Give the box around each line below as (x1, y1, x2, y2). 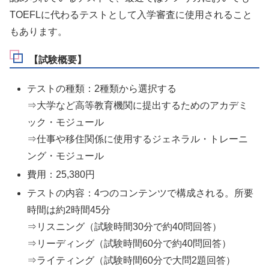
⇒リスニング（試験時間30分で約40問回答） (27, 222, 222, 232)
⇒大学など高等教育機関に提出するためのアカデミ (27, 100, 249, 110)
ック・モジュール (27, 116, 104, 127)
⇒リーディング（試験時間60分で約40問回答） (27, 238, 232, 249)
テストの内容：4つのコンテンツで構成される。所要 (27, 188, 254, 199)
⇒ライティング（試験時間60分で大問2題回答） (27, 255, 236, 266)
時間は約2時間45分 (27, 205, 111, 216)
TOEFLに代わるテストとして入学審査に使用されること (10, 10, 252, 20)
